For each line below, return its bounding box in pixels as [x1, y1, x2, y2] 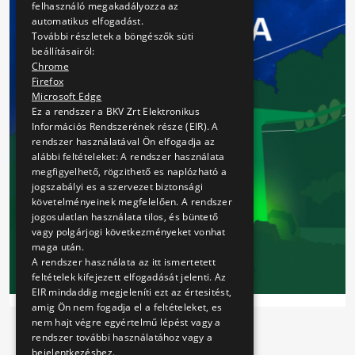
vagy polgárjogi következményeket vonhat [32, 225, 226, 239]
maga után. [32, 240, 84, 254]
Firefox [32, 74, 64, 88]
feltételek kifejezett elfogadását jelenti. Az [32, 270, 227, 284]
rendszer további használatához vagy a [32, 330, 213, 344]
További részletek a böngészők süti [32, 29, 194, 43]
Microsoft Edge [32, 90, 102, 103]
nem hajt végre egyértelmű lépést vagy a [32, 315, 221, 329]
